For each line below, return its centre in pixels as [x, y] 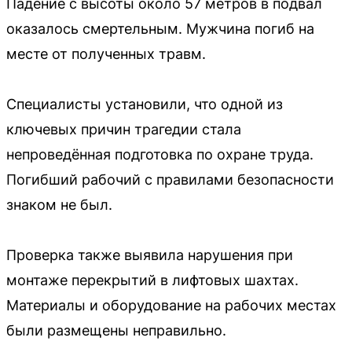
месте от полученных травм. [106, 53]
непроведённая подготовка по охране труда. [160, 154]
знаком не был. [59, 204]
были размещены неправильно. [116, 330]
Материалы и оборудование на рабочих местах [171, 305]
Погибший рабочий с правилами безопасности [170, 179]
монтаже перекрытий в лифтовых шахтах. [152, 280]
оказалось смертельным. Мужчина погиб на [160, 28]
